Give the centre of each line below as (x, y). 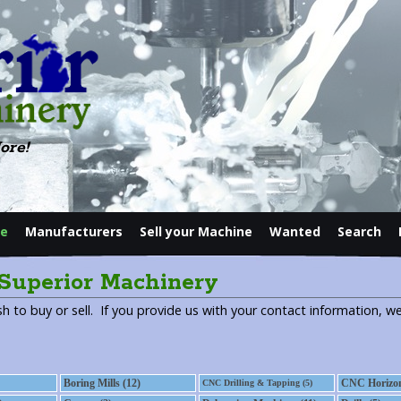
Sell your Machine (196, 231)
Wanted (294, 231)
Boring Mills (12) (102, 383)
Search (359, 231)
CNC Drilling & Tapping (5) (257, 383)
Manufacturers (73, 231)
